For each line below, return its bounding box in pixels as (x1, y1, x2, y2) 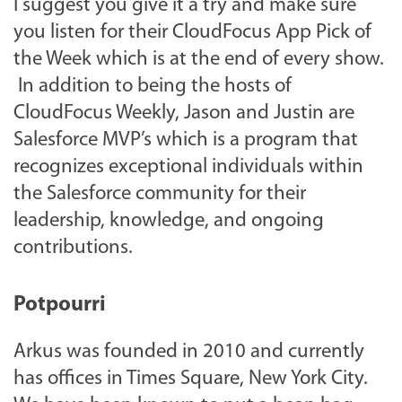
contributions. (13, 237, 133, 258)
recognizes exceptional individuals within (13, 156, 363, 178)
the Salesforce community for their (13, 183, 306, 205)
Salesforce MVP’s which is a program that (13, 129, 358, 151)
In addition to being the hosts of (13, 75, 292, 97)
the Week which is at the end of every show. (13, 48, 384, 70)
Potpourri (13, 293, 106, 316)
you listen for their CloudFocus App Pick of (13, 22, 371, 43)
